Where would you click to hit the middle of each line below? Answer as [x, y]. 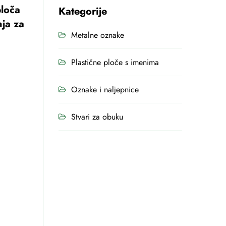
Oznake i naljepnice [105, 90]
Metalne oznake [98, 35]
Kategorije [83, 11]
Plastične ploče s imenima [115, 62]
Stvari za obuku [97, 117]
